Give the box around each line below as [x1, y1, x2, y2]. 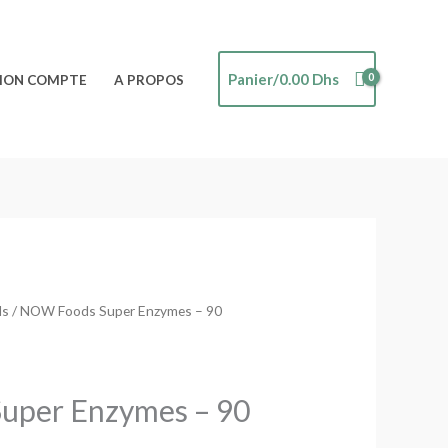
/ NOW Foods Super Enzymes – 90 [9, 302, 222, 320]
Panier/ [227, 70, 279, 88]
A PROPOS [114, 71, 184, 88]
